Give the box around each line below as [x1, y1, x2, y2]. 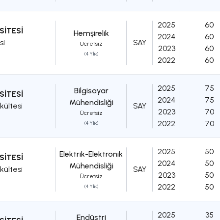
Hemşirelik [73, 28, 109, 38]
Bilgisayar [74, 86, 109, 96]
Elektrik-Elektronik [59, 149, 123, 159]
